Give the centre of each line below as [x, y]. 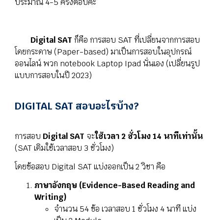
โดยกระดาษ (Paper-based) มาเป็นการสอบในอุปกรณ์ [103, 52]
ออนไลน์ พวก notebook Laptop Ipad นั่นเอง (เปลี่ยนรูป [107, 63]
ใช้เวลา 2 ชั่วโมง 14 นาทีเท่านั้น [149, 136]
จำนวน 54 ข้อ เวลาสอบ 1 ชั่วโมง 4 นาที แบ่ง [125, 209]
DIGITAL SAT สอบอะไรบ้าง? [77, 106]
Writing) [51, 197]
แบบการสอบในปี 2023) [53, 75]
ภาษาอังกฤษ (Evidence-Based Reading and [115, 186]
